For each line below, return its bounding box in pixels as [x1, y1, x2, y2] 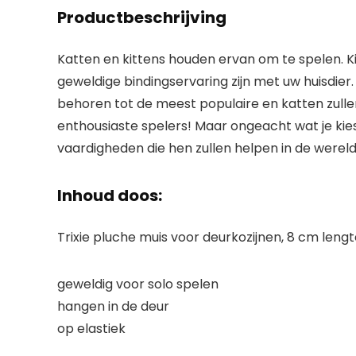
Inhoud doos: [57, 184, 162, 207]
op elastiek [57, 319, 126, 338]
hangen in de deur [57, 296, 169, 315]
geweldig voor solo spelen [57, 274, 219, 293]
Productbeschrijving [57, 6, 226, 29]
